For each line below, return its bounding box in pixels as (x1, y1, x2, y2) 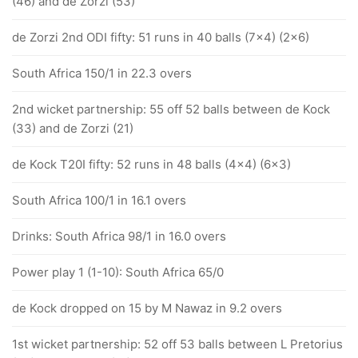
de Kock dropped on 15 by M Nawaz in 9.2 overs (12, 300, 282, 316)
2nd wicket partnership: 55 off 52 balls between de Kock (12, 101, 330, 117)
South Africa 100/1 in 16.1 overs (12, 193, 186, 208)
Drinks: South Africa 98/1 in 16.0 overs (12, 229, 226, 244)
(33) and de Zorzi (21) (12, 121, 133, 136)
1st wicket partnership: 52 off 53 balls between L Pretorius (12, 336, 343, 352)
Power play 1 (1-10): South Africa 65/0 (12, 265, 224, 280)
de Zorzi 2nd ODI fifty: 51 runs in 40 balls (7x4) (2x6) (12, 30, 309, 45)
